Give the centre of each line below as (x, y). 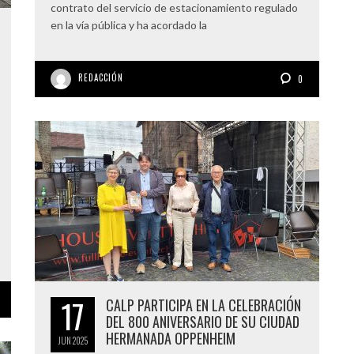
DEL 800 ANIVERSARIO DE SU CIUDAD (203, 322)
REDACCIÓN (101, 77)
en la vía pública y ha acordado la (129, 25)
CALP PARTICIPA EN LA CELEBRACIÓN (203, 305)
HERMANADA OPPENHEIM (171, 338)
